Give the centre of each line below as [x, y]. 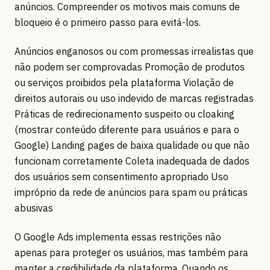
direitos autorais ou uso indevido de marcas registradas [134, 98]
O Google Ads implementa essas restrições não [118, 237]
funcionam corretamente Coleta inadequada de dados [132, 161]
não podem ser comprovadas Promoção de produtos [130, 67]
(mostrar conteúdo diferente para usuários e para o [127, 129]
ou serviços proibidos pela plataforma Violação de [124, 82]
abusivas [34, 208]
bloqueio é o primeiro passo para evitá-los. [108, 22]
